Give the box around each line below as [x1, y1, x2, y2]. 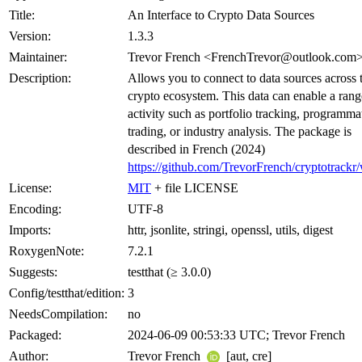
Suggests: [9, 264, 57, 279]
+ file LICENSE [151, 180, 238, 195]
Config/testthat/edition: [9, 285, 124, 300]
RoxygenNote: [9, 243, 84, 258]
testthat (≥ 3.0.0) [128, 264, 211, 279]
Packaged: [9, 327, 61, 342]
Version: [9, 28, 51, 43]
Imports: [9, 222, 51, 237]
